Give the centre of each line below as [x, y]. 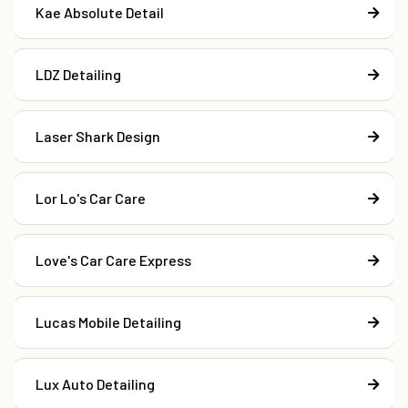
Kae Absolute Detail [100, 13]
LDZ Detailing [78, 75]
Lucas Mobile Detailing [108, 322]
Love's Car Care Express [113, 260]
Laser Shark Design [98, 137]
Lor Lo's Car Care [91, 199]
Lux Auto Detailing [95, 384]
